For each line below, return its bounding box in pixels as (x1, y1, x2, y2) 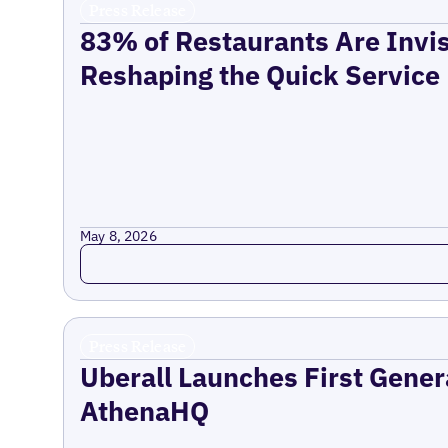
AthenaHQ (79, 394, 209, 428)
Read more (79, 243, 168, 266)
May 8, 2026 (79, 227, 157, 245)
